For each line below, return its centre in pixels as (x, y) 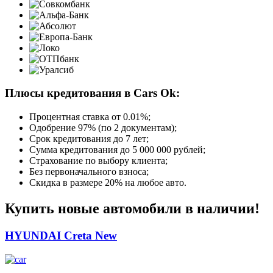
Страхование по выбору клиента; (98, 161)
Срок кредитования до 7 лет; (89, 139)
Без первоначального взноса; (89, 172)
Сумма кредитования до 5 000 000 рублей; (117, 150)
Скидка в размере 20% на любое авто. (108, 183)
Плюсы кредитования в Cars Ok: (92, 93)
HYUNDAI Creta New (61, 235)
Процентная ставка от (76, 117)
